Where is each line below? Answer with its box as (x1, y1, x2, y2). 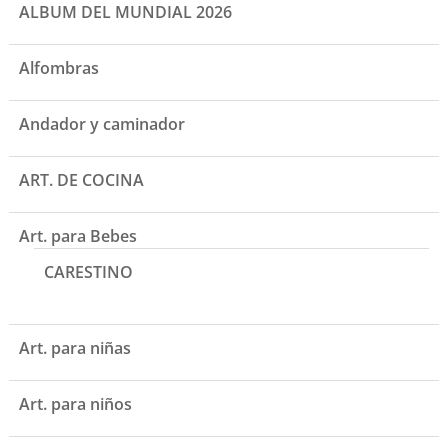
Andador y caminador (18, 113, 185, 136)
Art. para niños (18, 393, 132, 416)
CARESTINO (43, 261, 133, 284)
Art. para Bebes (18, 225, 137, 248)
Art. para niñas (18, 337, 131, 360)
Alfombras (18, 57, 99, 80)
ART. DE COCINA (18, 169, 144, 192)
